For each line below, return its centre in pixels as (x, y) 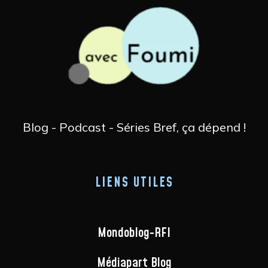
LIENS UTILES (134, 183)
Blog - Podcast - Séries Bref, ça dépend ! (134, 127)
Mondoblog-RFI (134, 233)
